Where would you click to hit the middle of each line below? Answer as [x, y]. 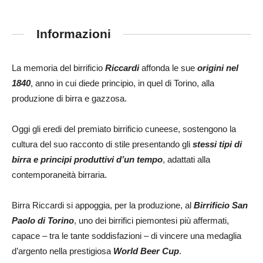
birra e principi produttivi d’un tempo [87, 159]
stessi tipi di [217, 144]
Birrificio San [221, 205]
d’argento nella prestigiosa [63, 251]
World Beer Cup [146, 251]
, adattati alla [186, 159]
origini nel [217, 68]
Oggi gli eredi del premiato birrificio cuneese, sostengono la [124, 129]
